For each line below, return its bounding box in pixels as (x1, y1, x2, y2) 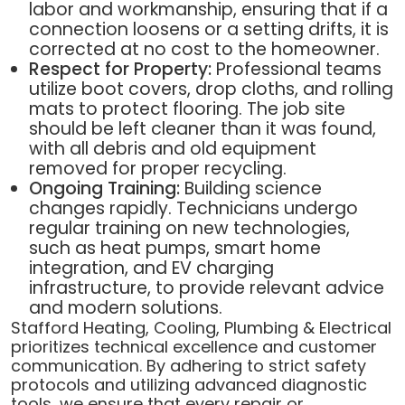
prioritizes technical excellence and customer (10, 334, 377, 358)
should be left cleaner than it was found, (28, 116, 376, 141)
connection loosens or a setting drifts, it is (28, 16, 389, 42)
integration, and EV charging (28, 255, 274, 280)
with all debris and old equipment (28, 136, 316, 161)
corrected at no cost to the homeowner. (28, 36, 380, 61)
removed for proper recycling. (28, 155, 287, 181)
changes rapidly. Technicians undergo (28, 195, 358, 221)
